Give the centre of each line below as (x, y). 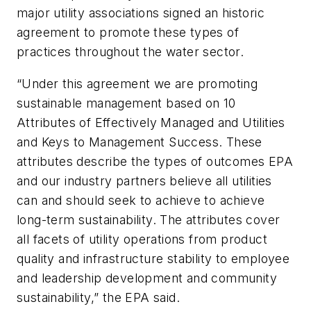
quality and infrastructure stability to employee (153, 259)
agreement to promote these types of (128, 33)
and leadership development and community (147, 278)
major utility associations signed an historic (141, 13)
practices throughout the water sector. (131, 52)
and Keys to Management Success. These (140, 142)
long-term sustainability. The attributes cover (149, 220)
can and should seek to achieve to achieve (141, 201)
